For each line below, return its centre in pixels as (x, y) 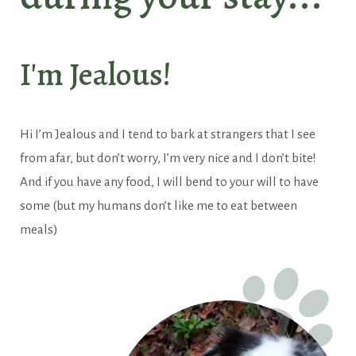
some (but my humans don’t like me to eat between (159, 205)
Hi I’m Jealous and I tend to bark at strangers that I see (168, 133)
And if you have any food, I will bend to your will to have (169, 181)
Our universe (68, 28)
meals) (39, 229)
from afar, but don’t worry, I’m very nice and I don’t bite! (168, 157)
